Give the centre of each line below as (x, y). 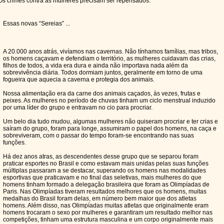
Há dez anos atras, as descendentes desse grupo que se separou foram (101, 156)
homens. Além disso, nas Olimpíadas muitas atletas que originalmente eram (106, 205)
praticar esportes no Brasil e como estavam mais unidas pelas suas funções (106, 163)
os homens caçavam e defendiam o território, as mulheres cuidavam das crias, (109, 58)
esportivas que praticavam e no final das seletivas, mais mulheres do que (102, 177)
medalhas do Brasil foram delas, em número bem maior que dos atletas (100, 198)
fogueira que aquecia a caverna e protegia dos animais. (79, 79)
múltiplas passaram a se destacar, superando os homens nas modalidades (104, 170)
